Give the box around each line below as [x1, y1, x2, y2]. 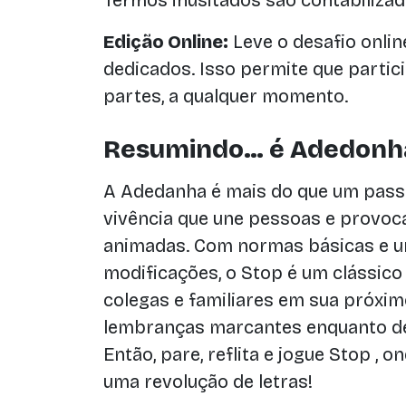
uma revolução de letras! [103, 371, 313, 392]
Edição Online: [103, 31, 228, 53]
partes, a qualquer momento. [103, 85, 348, 107]
